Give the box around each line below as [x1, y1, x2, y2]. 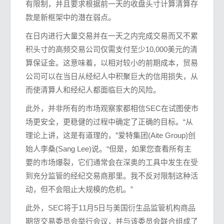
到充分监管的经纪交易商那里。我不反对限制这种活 [25, 171, 198, 180]
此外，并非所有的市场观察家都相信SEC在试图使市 [25, 104, 198, 113]
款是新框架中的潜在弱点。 [25, 13, 115, 22]
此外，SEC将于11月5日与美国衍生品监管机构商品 [25, 203, 195, 212]
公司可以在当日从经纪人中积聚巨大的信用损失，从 [25, 72, 198, 81]
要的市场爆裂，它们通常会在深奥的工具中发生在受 [25, 158, 198, 167]
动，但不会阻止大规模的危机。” [25, 185, 133, 194]
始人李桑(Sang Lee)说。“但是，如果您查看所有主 [25, 144, 191, 153]
